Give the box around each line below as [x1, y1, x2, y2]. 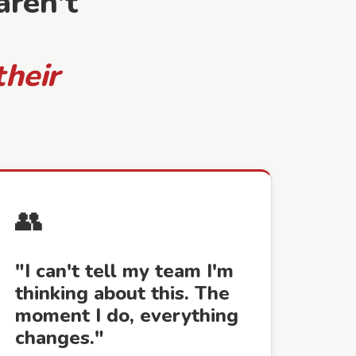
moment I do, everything [15, 303, 238, 328]
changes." [15, 325, 104, 350]
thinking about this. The [15, 281, 230, 306]
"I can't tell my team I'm [15, 258, 234, 284]
